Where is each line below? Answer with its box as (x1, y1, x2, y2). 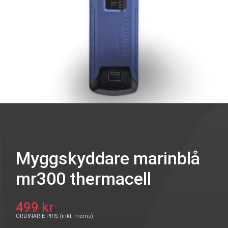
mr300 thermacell (16, 168, 151, 189)
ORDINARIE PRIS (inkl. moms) (16, 213, 93, 219)
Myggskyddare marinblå (16, 148, 200, 168)
